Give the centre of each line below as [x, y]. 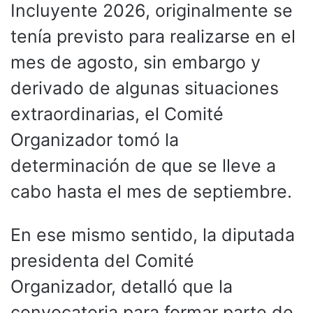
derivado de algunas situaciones [145, 88]
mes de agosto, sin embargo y [136, 62]
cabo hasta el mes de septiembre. [151, 191]
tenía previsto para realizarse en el [153, 36]
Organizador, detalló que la [122, 286]
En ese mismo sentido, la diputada [153, 234]
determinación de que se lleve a [143, 165]
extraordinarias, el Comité [117, 114]
